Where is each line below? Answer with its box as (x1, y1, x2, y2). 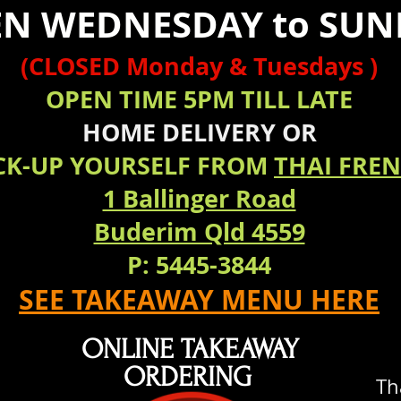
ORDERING (123, 362, 252, 393)
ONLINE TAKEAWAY (81, 334, 299, 365)
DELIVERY (161, 115, 276, 149)
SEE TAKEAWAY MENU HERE (19, 281, 380, 318)
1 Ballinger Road (102, 182, 296, 215)
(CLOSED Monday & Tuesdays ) (21, 49, 378, 82)
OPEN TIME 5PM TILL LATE (46, 82, 353, 115)
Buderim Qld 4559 (93, 215, 305, 248)
